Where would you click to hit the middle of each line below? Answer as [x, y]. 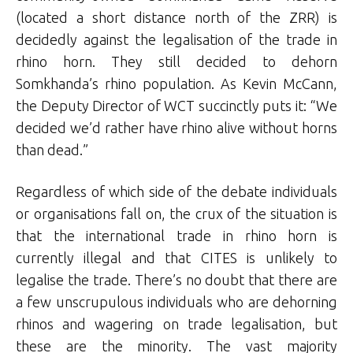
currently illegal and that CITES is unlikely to [176, 258]
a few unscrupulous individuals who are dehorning [176, 302]
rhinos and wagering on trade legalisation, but [176, 324]
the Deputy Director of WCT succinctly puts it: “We [176, 106]
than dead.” [52, 150]
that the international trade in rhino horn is [176, 236]
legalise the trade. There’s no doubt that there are [176, 280]
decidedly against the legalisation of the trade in [176, 40]
